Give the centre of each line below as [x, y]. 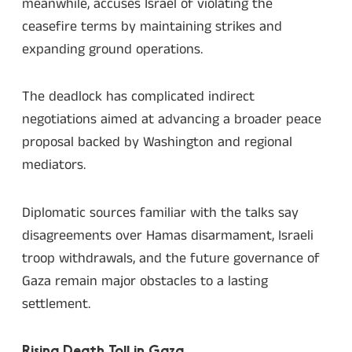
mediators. [54, 165]
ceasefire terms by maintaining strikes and [152, 26]
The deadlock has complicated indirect [138, 97]
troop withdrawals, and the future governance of [171, 258]
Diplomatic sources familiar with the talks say [160, 213]
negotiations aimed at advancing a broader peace [172, 120]
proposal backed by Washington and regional [157, 143]
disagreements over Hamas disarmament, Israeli [168, 235]
